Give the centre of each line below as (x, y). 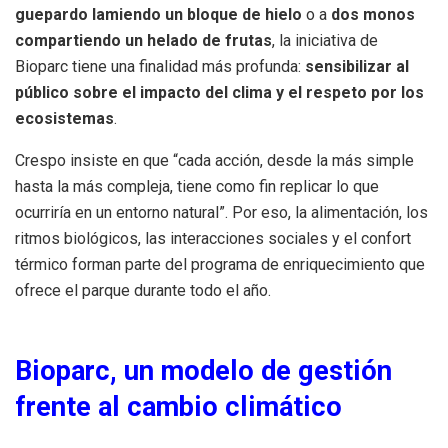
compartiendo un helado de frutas (143, 41)
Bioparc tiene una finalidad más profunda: (160, 67)
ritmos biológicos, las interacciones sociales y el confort (213, 239)
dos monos (373, 15)
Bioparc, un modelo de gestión (203, 371)
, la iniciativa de (325, 41)
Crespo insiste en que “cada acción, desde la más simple (214, 161)
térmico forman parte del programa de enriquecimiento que (220, 265)
